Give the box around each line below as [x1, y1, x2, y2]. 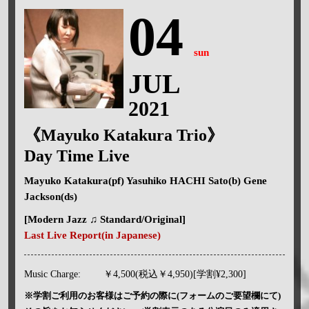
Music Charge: [23, 268, 81, 279]
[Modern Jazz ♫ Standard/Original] [23, 213, 186, 225]
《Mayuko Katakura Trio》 [23, 126, 223, 144]
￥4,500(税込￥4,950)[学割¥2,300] [103, 268, 246, 279]
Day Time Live [23, 146, 130, 165]
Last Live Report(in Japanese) [23, 229, 161, 241]
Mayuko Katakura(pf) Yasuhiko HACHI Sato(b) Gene [23, 175, 267, 186]
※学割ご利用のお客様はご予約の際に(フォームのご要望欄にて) [23, 290, 281, 301]
